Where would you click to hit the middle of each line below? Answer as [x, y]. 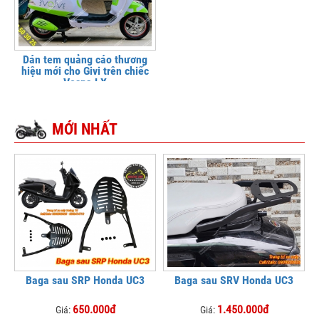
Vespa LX [85, 83]
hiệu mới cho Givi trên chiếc [85, 71]
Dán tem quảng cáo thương [85, 60]
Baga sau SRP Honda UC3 [85, 281]
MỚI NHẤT [85, 129]
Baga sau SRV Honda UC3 [234, 281]
